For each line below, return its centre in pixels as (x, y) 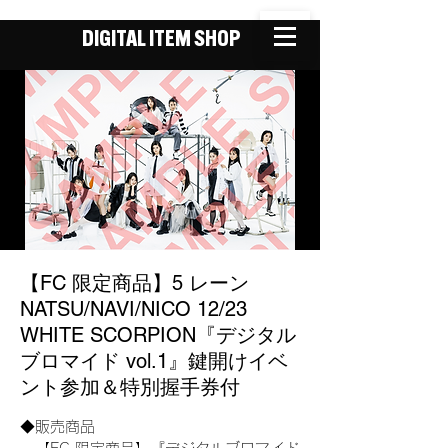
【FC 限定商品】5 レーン (134, 283)
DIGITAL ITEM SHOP (160, 40)
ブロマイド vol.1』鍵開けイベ (154, 361)
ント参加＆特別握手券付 (130, 387)
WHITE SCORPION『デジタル (158, 335)
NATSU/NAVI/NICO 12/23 (133, 309)
